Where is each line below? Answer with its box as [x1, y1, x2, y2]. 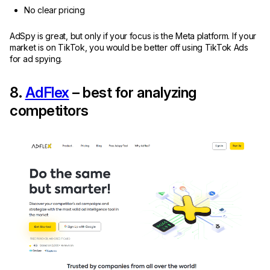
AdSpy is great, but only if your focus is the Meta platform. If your [10, 31, 256, 42]
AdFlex [25, 84, 69, 102]
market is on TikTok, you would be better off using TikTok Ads [10, 42, 248, 53]
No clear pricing [24, 5, 85, 16]
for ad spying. [10, 54, 64, 64]
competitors [10, 102, 89, 120]
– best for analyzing [69, 84, 196, 102]
